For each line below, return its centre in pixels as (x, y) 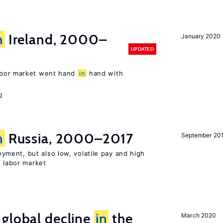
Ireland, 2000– (56, 39)
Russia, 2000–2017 (69, 138)
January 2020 (201, 36)
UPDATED (142, 49)
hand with (105, 73)
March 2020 (199, 215)
